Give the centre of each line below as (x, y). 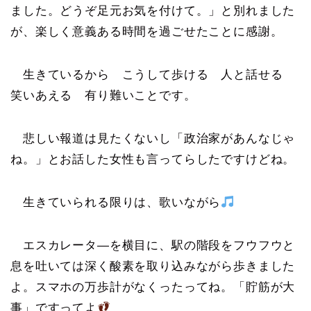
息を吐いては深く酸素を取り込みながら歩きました (153, 267)
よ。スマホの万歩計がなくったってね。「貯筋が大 (153, 287)
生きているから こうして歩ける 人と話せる (153, 75)
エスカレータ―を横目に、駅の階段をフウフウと (153, 246)
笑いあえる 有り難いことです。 (103, 96)
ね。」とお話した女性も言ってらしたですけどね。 (153, 160)
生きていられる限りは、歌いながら (116, 203)
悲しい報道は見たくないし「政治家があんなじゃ (153, 139)
